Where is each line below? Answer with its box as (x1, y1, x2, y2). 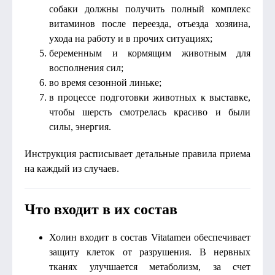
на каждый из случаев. (25, 163, 119, 174)
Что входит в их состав (25, 201, 177, 217)
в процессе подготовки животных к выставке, (49, 92, 250, 103)
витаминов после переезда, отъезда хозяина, (49, 18, 250, 29)
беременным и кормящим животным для (49, 48, 250, 58)
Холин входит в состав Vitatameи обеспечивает (49, 232, 250, 242)
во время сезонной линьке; (49, 77, 161, 88)
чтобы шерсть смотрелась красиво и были (49, 107, 250, 117)
